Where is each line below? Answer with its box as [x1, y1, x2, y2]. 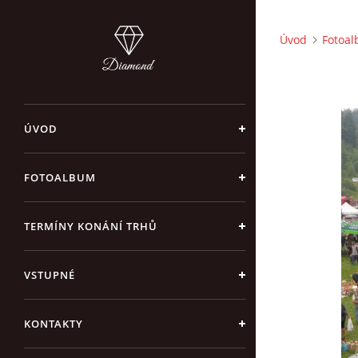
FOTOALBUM [24, 170, 96, 185]
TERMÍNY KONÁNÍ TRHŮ [24, 219, 157, 233]
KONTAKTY [24, 316, 83, 331]
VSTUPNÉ [24, 268, 75, 282]
